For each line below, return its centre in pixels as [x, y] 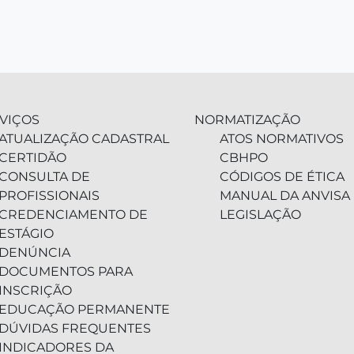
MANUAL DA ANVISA [285, 196]
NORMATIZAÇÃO [247, 120]
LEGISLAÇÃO [260, 215]
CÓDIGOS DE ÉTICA [282, 177]
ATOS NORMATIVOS [282, 139]
